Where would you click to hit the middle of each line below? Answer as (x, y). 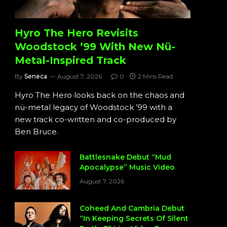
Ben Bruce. (36, 132)
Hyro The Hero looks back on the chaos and (100, 95)
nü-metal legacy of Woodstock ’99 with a (93, 107)
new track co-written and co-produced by (96, 120)
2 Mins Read (155, 77)
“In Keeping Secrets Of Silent (134, 219)
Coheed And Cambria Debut (132, 209)
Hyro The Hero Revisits (77, 33)
